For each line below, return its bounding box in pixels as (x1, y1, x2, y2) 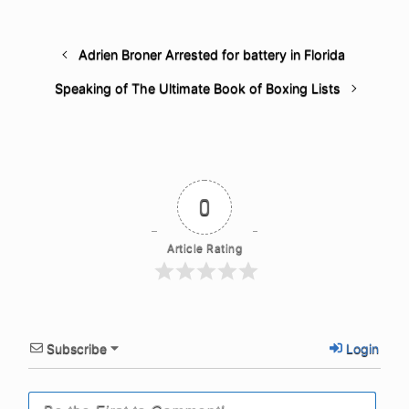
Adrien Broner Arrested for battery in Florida (79, 46, 346, 62)
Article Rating (167, 240, 242, 255)
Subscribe (47, 340, 107, 356)
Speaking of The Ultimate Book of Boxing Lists (54, 79, 341, 96)
